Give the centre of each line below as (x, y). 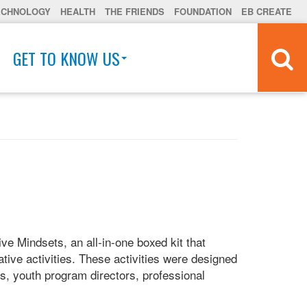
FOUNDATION (203, 11)
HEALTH (78, 11)
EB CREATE (267, 11)
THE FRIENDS (135, 11)
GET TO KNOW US (66, 58)
